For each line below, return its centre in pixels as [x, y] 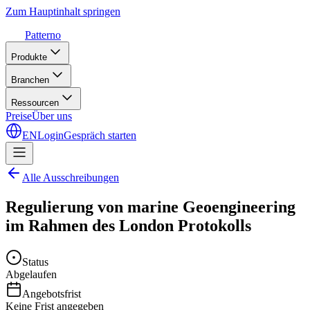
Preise [19, 116]
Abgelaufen [31, 274]
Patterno [43, 35]
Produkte [29, 57]
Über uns [52, 116]
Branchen [30, 80]
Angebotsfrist [52, 293]
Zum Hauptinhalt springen [63, 11]
